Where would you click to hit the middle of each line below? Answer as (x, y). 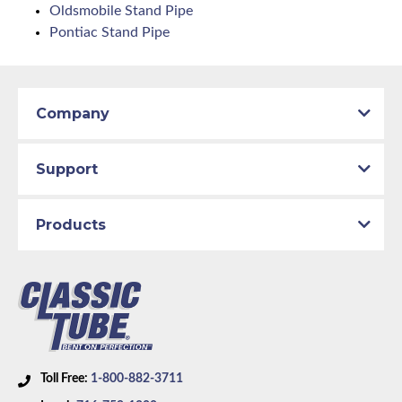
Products (71, 225)
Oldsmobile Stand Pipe (121, 11)
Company (73, 114)
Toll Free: (66, 378)
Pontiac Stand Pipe (109, 33)
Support (67, 170)
